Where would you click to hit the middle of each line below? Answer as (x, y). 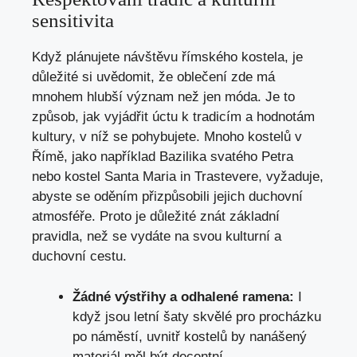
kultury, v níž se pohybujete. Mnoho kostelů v (167, 137)
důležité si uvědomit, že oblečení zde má (153, 77)
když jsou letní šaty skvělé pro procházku (197, 316)
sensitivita (73, 21)
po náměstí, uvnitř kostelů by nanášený (190, 336)
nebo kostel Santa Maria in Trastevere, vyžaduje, (178, 177)
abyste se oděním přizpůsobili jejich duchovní (167, 197)
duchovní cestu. (79, 257)
